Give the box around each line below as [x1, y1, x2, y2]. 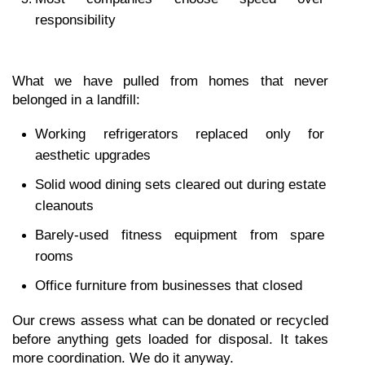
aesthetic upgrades [35, 147, 151, 163]
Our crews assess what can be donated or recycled [12, 313, 328, 328]
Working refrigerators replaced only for [35, 126, 324, 142]
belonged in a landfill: [12, 92, 140, 108]
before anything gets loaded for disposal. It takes [12, 332, 328, 347]
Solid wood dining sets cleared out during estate [35, 177, 326, 192]
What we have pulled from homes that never [12, 73, 328, 89]
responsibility [35, 12, 116, 28]
